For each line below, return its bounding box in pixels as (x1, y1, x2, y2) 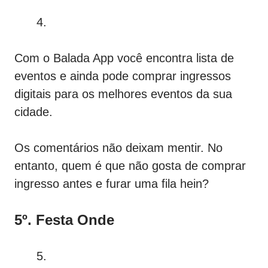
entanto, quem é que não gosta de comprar (14, 159, 246, 173)
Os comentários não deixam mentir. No (14, 141, 223, 155)
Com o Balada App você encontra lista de (14, 51, 234, 65)
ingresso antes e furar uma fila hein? (14, 177, 209, 191)
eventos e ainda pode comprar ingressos (14, 69, 231, 83)
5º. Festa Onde (14, 212, 114, 229)
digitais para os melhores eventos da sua (14, 87, 232, 101)
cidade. (14, 105, 53, 119)
